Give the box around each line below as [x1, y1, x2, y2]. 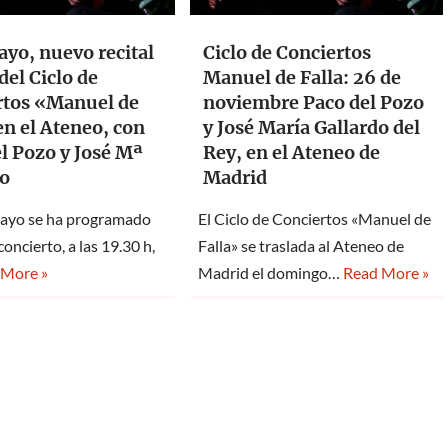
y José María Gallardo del [202, 115, 420, 139]
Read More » [342, 262, 429, 282]
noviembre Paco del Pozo [202, 90, 424, 114]
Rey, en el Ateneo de [202, 140, 380, 164]
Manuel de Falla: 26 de [202, 65, 401, 89]
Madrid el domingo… [197, 262, 343, 282]
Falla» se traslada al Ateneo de [197, 235, 404, 255]
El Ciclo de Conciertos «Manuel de [197, 208, 431, 228]
